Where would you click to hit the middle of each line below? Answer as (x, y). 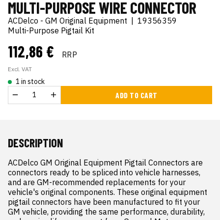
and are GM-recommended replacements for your (97, 182)
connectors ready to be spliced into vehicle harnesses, (104, 173)
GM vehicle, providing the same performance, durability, (106, 212)
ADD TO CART (137, 95)
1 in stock (30, 82)
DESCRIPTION (35, 143)
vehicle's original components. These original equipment (108, 192)
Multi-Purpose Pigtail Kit (51, 31)
